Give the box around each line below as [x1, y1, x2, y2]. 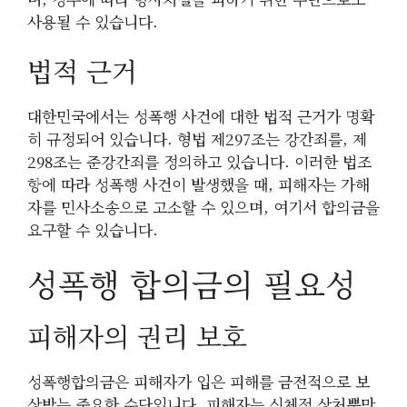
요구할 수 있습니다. [27, 218, 158, 242]
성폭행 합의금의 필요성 [27, 260, 356, 306]
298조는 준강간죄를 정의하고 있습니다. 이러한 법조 [27, 150, 372, 174]
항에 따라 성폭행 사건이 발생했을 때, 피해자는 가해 [27, 173, 370, 196]
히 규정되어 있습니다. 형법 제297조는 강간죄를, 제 [27, 127, 367, 151]
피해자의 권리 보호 [27, 316, 247, 354]
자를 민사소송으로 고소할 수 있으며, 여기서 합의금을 [27, 195, 380, 219]
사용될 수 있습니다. [27, 9, 158, 33]
